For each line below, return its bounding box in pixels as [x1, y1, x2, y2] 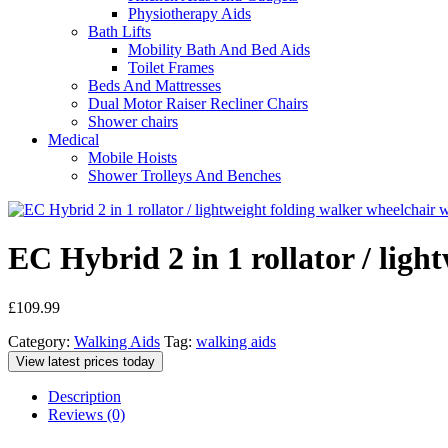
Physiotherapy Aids [128, 5, 251, 22]
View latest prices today [16, 353, 155, 369]
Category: [8, 332, 70, 350]
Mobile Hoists [88, 149, 177, 166]
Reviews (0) [48, 405, 125, 423]
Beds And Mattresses [88, 77, 221, 94]
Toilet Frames [128, 59, 214, 76]
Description [48, 387, 121, 405]
